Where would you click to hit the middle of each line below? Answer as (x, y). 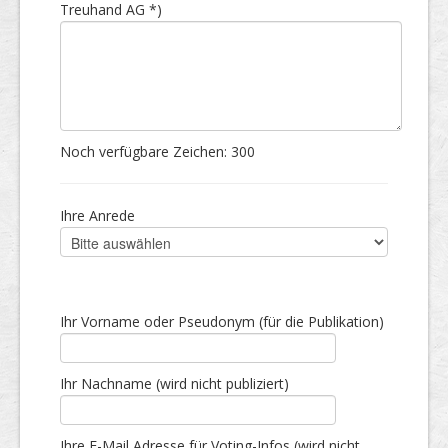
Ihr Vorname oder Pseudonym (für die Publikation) (222, 321)
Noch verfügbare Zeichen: (145, 151)
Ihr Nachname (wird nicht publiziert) (174, 383)
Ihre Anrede (97, 215)
